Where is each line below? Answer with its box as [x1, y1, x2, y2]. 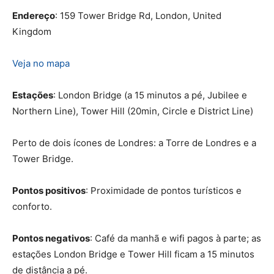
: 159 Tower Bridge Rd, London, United [55, 9, 221, 21]
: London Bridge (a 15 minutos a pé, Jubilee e [53, 89, 247, 101]
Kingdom [12, 25, 51, 37]
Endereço [12, 9, 55, 21]
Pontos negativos [12, 232, 90, 244]
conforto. [12, 200, 52, 212]
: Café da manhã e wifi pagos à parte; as [90, 232, 261, 244]
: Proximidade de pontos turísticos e [86, 184, 242, 196]
